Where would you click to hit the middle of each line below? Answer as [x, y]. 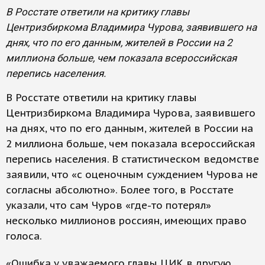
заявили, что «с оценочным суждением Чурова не [132, 174]
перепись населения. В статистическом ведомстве [132, 159]
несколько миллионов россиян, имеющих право [126, 221]
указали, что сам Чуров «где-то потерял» [109, 205]
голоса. [24, 236]
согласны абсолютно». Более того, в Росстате [120, 190]
